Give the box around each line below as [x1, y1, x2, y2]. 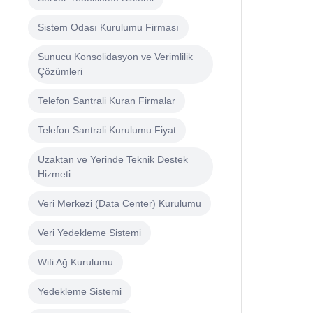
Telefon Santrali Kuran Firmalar [38, 95, 175, 107]
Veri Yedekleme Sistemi [38, 227, 141, 239]
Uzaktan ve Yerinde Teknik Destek [38, 154, 188, 166]
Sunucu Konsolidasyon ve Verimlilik [38, 51, 193, 63]
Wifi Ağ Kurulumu [38, 256, 113, 268]
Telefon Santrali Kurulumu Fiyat [38, 124, 176, 136]
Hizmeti [38, 168, 71, 180]
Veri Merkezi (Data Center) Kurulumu [38, 198, 201, 210]
